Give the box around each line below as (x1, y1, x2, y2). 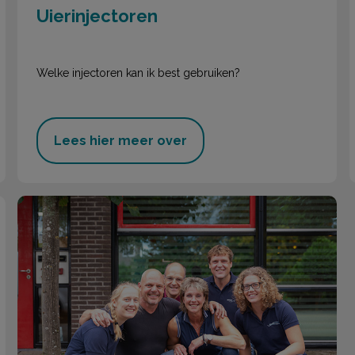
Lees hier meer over (54, 133, 188, 149)
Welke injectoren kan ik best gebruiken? (36, 66, 241, 79)
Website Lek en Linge (17, 196, 144, 212)
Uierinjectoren (36, 6, 158, 27)
